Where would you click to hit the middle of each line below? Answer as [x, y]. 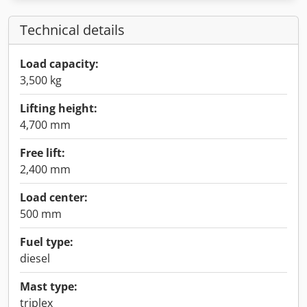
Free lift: [42, 153]
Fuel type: [47, 242]
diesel [35, 258]
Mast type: [49, 286]
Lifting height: [59, 108]
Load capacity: [59, 64]
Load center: [54, 197]
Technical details [72, 30]
